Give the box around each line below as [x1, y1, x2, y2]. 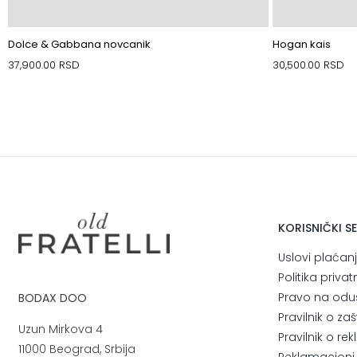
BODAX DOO [18, 289, 88, 306]
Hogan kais [273, 36, 331, 52]
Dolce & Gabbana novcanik [7, 36, 151, 52]
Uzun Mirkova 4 [18, 320, 104, 337]
